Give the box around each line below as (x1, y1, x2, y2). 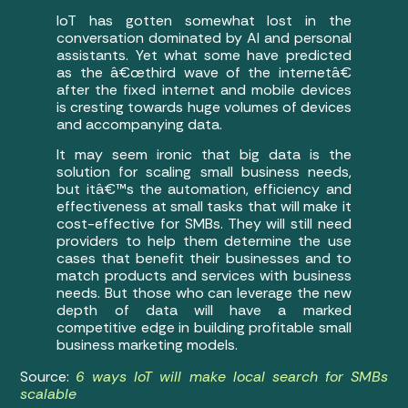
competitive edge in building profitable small (56, 318, 352, 338)
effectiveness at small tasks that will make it (56, 197, 352, 217)
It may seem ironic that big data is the (56, 145, 352, 165)
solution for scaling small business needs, (56, 162, 352, 182)
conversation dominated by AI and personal (56, 27, 352, 47)
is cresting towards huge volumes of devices (56, 97, 352, 117)
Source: (20, 367, 76, 387)
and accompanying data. (56, 114, 223, 134)
